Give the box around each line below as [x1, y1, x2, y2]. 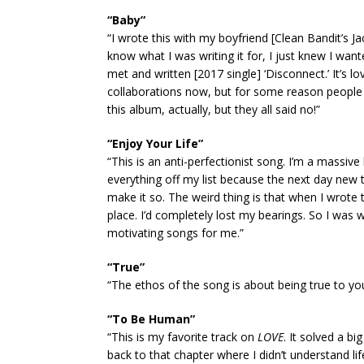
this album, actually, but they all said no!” [107, 102, 320, 117]
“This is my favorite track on [107, 329, 258, 344]
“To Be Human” [107, 311, 195, 327]
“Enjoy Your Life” [107, 136, 203, 151]
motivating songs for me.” [107, 225, 244, 240]
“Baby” [107, 12, 145, 28]
